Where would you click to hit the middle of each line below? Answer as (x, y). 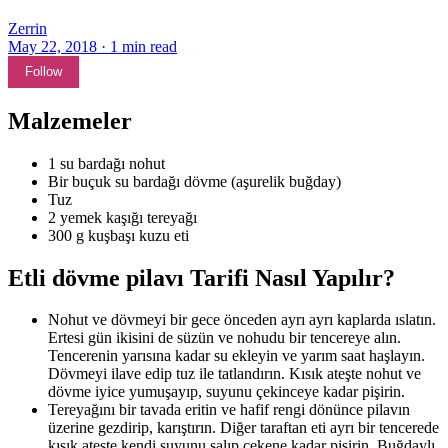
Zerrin (27, 28)
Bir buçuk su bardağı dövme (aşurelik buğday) (194, 181)
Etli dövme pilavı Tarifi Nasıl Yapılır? (201, 277)
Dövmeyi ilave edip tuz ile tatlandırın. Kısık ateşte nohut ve (234, 374)
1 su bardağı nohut (106, 163)
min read (149, 46)
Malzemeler (70, 120)
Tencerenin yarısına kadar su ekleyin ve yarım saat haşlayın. (236, 356)
